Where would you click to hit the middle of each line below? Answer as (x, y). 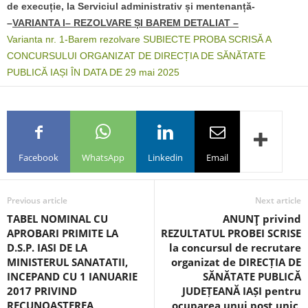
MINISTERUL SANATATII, (67, 262)
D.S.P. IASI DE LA (47, 247)
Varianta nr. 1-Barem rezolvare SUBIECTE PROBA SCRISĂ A (139, 39)
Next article (278, 200)
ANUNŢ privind (262, 219)
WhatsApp (103, 157)
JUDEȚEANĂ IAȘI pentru (242, 291)
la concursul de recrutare (235, 247)
